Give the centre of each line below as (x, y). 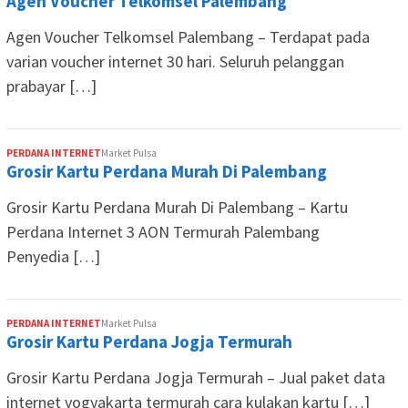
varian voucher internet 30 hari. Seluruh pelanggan (175, 61)
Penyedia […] (53, 256)
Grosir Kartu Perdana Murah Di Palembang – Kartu (177, 207)
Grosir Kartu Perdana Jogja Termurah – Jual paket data (196, 377)
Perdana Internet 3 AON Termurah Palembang (163, 232)
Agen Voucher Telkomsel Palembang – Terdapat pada (188, 37)
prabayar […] (51, 86)
